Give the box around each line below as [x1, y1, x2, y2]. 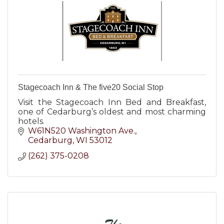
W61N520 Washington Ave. [28, 126, 135, 135]
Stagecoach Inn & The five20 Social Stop [18, 83, 163, 91]
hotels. [18, 116, 44, 126]
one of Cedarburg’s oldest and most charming [18, 107, 206, 116]
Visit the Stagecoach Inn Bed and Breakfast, [18, 97, 206, 107]
